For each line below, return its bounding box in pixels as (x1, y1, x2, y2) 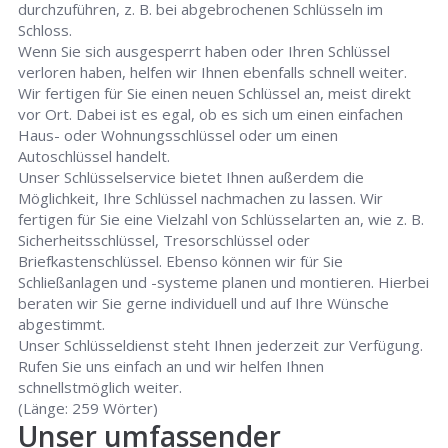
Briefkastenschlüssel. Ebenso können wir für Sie (18, 251, 344, 272)
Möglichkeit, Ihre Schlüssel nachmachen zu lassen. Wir (18, 188, 384, 209)
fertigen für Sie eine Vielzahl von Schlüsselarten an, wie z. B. (18, 209, 425, 230)
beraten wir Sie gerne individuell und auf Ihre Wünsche (18, 293, 390, 314)
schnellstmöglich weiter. (18, 377, 183, 398)
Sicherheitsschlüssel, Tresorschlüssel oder (18, 230, 311, 251)
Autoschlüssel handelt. (18, 146, 171, 167)
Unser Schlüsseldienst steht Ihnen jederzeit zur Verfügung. (18, 335, 424, 356)
